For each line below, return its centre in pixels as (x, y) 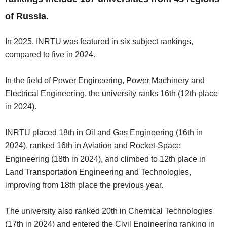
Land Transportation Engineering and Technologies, (98, 172)
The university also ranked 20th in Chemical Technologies (109, 211)
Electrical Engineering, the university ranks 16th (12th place (111, 93)
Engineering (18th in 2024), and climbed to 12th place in (105, 159)
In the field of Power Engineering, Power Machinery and (105, 80)
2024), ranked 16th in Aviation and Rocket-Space (93, 146)
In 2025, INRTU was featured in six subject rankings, (99, 41)
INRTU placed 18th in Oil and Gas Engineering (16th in (104, 133)
